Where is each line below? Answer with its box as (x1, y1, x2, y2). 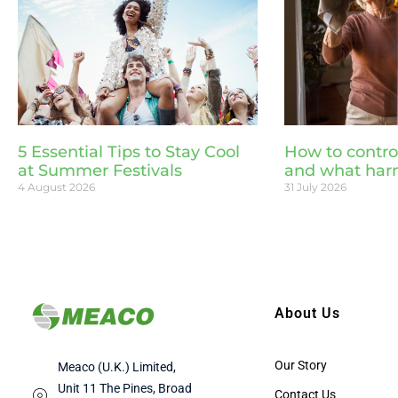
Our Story (274, 357, 327, 372)
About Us (274, 304, 340, 322)
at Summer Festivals (18, 161, 182, 181)
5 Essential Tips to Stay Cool (18, 142, 240, 163)
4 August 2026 (18, 180, 95, 195)
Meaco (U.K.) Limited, (58, 359, 176, 374)
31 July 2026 (284, 180, 347, 195)
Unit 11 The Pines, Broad (58, 380, 192, 395)
